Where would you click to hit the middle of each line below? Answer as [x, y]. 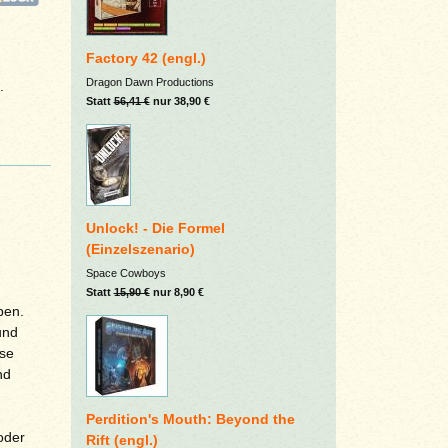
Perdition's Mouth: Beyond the [190, 419]
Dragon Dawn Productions [149, 82]
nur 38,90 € [179, 101]
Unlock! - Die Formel [155, 228]
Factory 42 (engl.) [145, 58]
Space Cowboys [125, 273]
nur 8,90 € [176, 292]
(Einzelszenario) [140, 249]
